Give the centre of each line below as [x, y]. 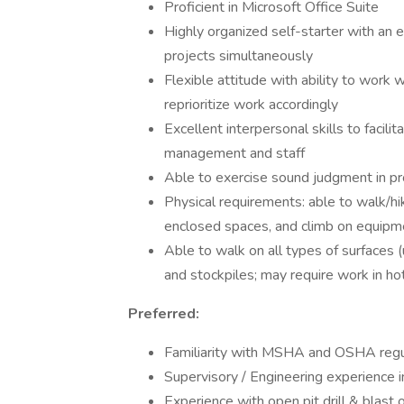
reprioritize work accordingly [251, 105]
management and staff [234, 153]
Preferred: [164, 314]
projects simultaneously [239, 56]
